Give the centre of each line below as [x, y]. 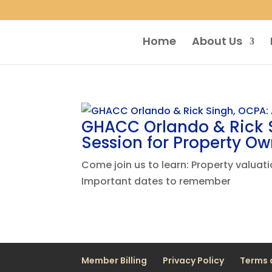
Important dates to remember [156, 181]
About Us [217, 41]
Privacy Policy [194, 260]
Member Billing [114, 260]
